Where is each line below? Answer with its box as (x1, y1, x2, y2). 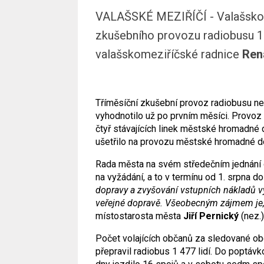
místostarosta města (95, 210, 183, 222)
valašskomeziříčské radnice (95, 47, 242, 61)
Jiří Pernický (183, 210, 239, 222)
